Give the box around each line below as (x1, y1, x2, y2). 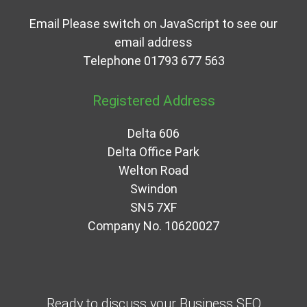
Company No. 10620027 (88, 218, 219, 233)
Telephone (82, 53, 144, 68)
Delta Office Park (108, 144, 199, 159)
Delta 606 (127, 125, 180, 140)
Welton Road (119, 162, 188, 177)
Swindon (130, 181, 177, 196)
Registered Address (92, 92, 215, 109)
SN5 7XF (130, 199, 177, 214)
